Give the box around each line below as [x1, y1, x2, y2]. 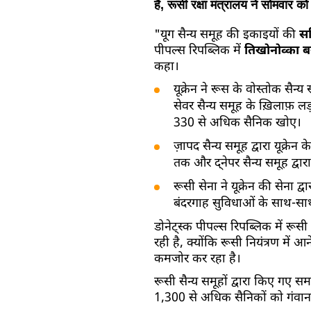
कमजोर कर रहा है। [154, 251, 241, 267]
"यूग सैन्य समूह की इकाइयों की [154, 26, 299, 43]
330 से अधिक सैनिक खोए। [174, 115, 301, 131]
